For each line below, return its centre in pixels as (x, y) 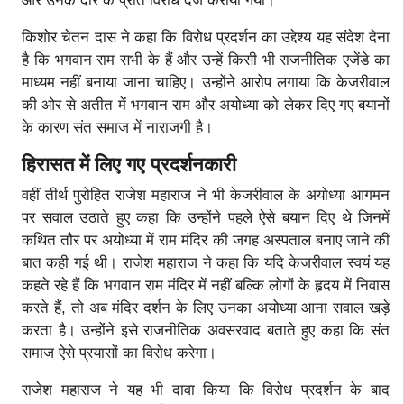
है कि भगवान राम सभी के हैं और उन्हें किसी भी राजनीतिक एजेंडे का (206, 60)
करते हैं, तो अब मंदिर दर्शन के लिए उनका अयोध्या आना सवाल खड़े (206, 308)
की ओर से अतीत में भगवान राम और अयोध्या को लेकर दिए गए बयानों (206, 105)
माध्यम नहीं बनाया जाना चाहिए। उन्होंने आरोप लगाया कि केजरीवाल (206, 82)
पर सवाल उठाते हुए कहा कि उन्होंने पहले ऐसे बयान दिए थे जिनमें (206, 217)
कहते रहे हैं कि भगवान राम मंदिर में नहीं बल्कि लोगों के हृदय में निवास (206, 285)
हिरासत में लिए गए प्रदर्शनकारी (129, 164)
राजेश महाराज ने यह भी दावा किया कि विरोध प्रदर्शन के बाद (206, 390)
